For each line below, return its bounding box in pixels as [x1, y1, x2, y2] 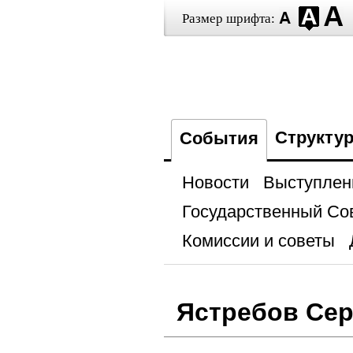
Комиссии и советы [181, 231, 335, 251]
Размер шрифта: [181, 11, 275, 26]
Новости [181, 173, 249, 192]
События [179, 128, 258, 148]
